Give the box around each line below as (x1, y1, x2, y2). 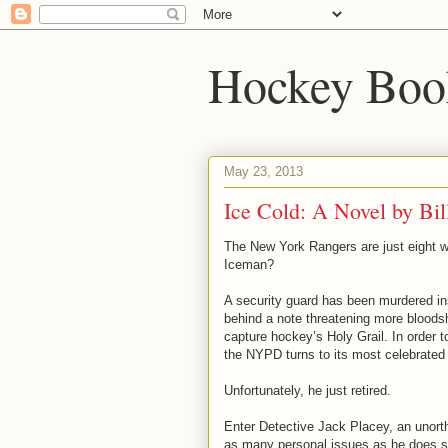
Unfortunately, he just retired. (224, 383, 391, 398)
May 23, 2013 (224, 163, 303, 179)
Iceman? (224, 257, 274, 272)
